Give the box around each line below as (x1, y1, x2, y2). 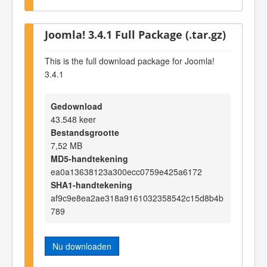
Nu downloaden (52, 240, 111, 253)
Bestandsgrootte (51, 126, 119, 139)
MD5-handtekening (51, 153, 128, 165)
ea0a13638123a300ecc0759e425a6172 (51, 166, 202, 178)
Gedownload (51, 100, 103, 113)
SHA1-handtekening (51, 179, 132, 191)
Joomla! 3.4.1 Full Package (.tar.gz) (45, 27, 226, 42)
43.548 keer (51, 113, 96, 126)
